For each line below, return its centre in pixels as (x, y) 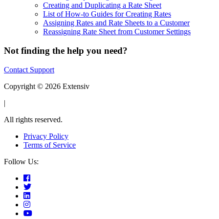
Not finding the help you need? (66, 51)
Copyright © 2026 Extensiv (47, 86)
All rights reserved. (33, 119)
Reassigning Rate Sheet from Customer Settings (117, 32)
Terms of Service (50, 145)
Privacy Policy (46, 136)
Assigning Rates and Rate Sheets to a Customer (116, 23)
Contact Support (29, 69)
